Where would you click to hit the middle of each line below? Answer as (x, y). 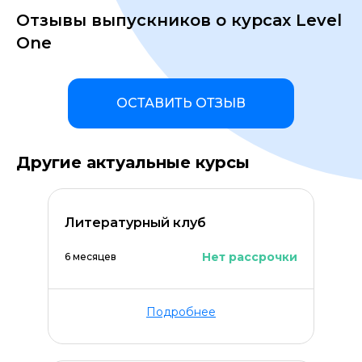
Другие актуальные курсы (133, 162)
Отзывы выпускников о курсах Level (179, 20)
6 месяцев (90, 257)
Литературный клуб (135, 223)
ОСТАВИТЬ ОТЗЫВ (181, 103)
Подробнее (181, 312)
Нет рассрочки (250, 257)
